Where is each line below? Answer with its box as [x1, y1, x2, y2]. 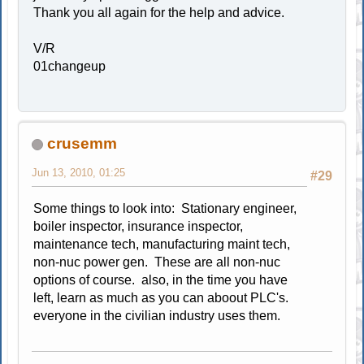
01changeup [33, 58, 106, 73]
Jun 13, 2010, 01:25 [32, 166, 126, 179]
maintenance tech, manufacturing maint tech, [33, 236, 291, 251]
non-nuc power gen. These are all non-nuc [33, 254, 281, 269]
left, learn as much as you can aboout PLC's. [33, 290, 292, 305]
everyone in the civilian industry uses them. [33, 308, 281, 323]
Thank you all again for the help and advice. [33, 5, 285, 19]
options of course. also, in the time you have [33, 272, 288, 287]
